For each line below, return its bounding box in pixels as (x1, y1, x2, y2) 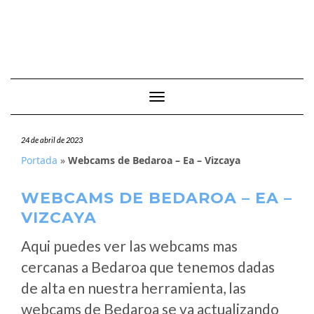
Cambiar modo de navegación (156, 92, 284, 104)
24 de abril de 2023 (21, 135, 83, 144)
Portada (21, 153, 57, 167)
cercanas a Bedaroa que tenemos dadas (21, 258, 275, 275)
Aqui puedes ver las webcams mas (21, 237, 238, 254)
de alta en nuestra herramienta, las (21, 279, 246, 296)
